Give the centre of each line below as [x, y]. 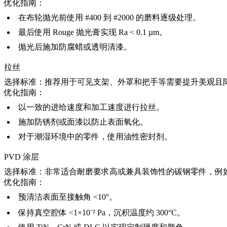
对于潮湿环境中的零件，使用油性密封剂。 [95, 136]
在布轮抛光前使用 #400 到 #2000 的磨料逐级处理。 [109, 17]
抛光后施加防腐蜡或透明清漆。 [75, 47]
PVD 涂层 [22, 157]
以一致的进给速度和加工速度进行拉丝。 [91, 107]
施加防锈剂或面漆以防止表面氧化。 [83, 122]
